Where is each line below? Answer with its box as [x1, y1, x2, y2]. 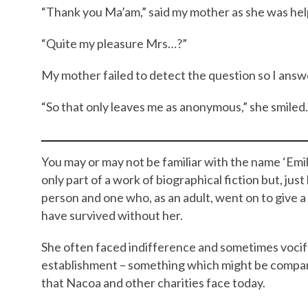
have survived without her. [41, 207, 183, 223]
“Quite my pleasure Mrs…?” [41, 35, 187, 51]
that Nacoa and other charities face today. [41, 274, 265, 290]
